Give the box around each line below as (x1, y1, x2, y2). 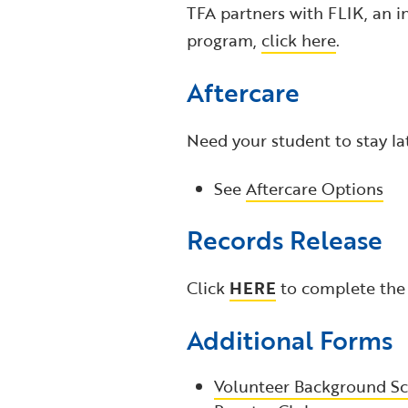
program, (186, 28, 261, 53)
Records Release (186, 220, 382, 260)
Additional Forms (186, 321, 393, 360)
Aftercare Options (245, 177, 383, 201)
